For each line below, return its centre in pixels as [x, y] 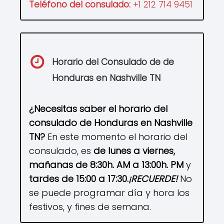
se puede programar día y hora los [109, 193]
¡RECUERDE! [153, 179]
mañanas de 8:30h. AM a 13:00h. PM [106, 165]
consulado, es [61, 151]
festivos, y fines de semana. [90, 207]
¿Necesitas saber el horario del [98, 109]
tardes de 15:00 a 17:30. [79, 179]
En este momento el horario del [116, 137]
